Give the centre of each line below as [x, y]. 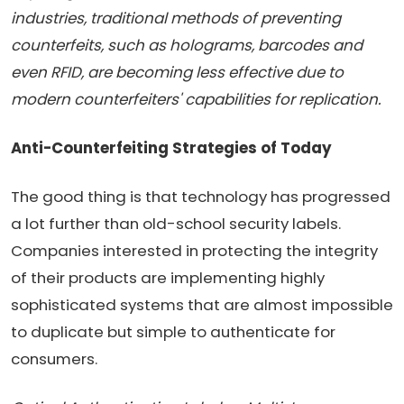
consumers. [54, 358]
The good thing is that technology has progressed [201, 196]
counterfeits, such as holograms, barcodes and [187, 45]
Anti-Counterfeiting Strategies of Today [171, 147]
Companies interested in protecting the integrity [194, 250]
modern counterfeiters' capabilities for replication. [196, 99]
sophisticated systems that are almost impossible [202, 304]
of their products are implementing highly [168, 277]
